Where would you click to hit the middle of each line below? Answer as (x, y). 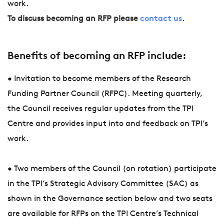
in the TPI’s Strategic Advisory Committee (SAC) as (103, 184)
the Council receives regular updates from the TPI (100, 109)
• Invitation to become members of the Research (99, 79)
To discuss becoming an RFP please (73, 19)
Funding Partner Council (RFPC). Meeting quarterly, (105, 94)
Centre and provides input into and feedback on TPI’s (108, 124)
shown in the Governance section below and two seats (110, 199)
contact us (161, 19)
